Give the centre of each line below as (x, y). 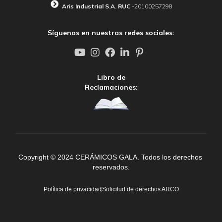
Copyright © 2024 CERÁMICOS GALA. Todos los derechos (110, 157)
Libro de (111, 78)
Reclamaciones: (111, 87)
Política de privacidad (72, 190)
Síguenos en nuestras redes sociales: (111, 33)
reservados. (111, 167)
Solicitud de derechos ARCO (140, 190)
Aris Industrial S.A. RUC (97, 6)
